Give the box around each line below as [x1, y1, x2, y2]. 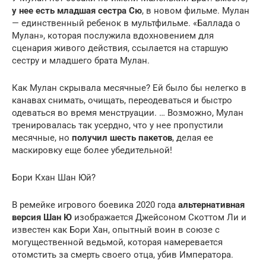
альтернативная [178, 199, 245, 210]
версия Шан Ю [12, 212, 72, 223]
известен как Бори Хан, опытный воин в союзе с [12, 224, 220, 235]
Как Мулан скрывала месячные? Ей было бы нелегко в [12, 83, 246, 93]
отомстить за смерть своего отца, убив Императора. [12, 249, 233, 260]
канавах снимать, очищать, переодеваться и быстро [12, 95, 232, 106]
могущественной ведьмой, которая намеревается [12, 237, 223, 248]
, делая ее [172, 132, 213, 143]
